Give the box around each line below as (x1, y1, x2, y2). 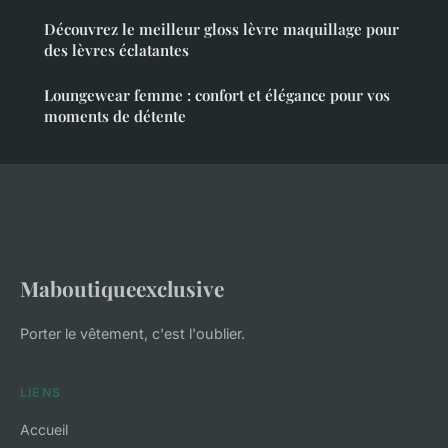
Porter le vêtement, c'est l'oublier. (20, 324, 245, 342)
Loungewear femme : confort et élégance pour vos (44, 84, 390, 105)
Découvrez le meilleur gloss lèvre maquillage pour (44, 18, 399, 39)
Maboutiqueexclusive (20, 273, 224, 302)
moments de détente (44, 105, 186, 126)
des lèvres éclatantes (44, 39, 189, 60)
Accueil (20, 420, 68, 438)
